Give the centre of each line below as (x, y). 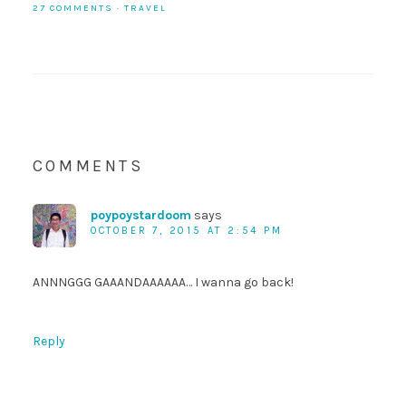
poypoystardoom (140, 215)
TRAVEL (145, 8)
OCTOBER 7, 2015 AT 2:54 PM (186, 230)
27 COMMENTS (72, 8)
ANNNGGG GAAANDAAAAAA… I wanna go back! (163, 282)
